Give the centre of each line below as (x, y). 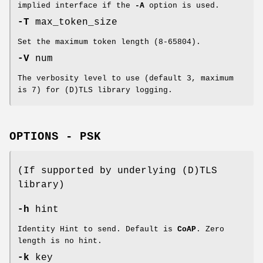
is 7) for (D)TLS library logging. (95, 90)
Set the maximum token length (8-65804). (109, 42)
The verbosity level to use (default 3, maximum (126, 79)
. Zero (210, 230)
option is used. (182, 6)
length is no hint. (60, 241)
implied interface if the (76, 6)
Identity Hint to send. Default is (97, 230)
